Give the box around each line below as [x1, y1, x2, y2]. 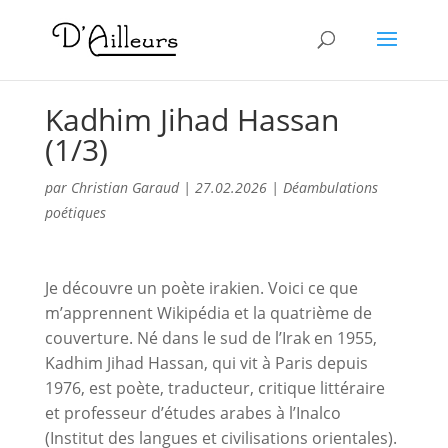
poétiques [44, 202, 106, 222]
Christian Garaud [70, 177, 179, 197]
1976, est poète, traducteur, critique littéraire [44, 376, 385, 399]
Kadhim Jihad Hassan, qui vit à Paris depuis [44, 351, 368, 374]
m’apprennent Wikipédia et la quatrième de [44, 301, 372, 324]
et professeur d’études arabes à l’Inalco [44, 401, 341, 424]
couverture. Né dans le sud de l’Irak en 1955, [44, 326, 377, 349]
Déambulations [282, 177, 378, 197]
